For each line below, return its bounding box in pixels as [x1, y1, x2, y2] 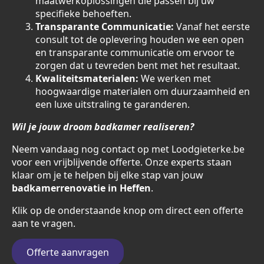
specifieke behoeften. [35, 7, 131, 20]
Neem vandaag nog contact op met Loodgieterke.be [12, 143, 245, 156]
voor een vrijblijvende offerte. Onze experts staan [12, 156, 232, 169]
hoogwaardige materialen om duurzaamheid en [35, 85, 250, 98]
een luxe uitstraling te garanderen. [35, 98, 190, 111]
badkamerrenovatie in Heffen [12, 181, 151, 194]
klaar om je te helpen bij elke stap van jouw [12, 169, 203, 181]
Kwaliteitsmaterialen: [35, 72, 138, 85]
